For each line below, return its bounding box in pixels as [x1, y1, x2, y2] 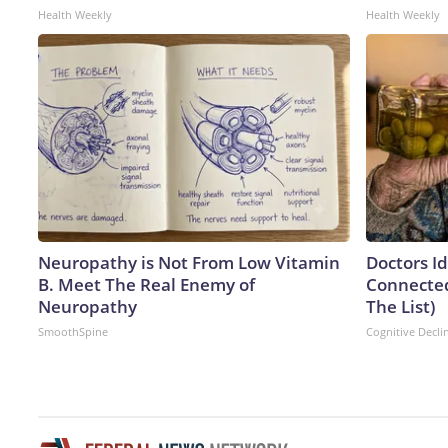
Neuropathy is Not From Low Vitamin [38, 250, 340, 274]
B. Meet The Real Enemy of [38, 272, 255, 296]
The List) [366, 294, 435, 318]
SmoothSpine [38, 323, 108, 339]
